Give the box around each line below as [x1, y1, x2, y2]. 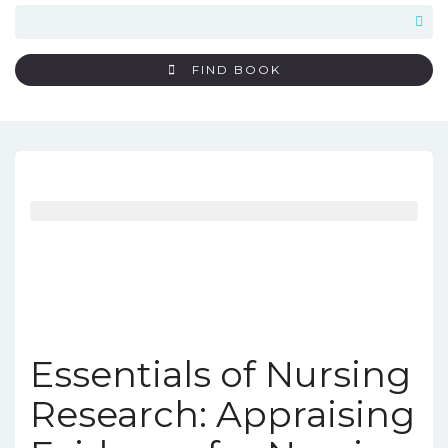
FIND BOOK [191, 62, 281, 77]
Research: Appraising [30, 392, 415, 436]
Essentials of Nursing [30, 352, 411, 396]
